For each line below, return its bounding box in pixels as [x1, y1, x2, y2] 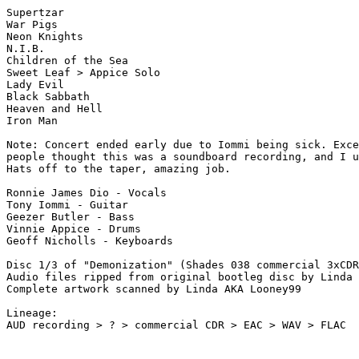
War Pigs [6, 18, 58, 30]
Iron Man [6, 115, 64, 127]
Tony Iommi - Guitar [6, 199, 128, 211]
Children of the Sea [6, 54, 128, 67]
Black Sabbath [6, 91, 90, 103]
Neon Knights [6, 30, 83, 42]
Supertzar [6, 6, 64, 18]
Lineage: [6, 307, 58, 319]
